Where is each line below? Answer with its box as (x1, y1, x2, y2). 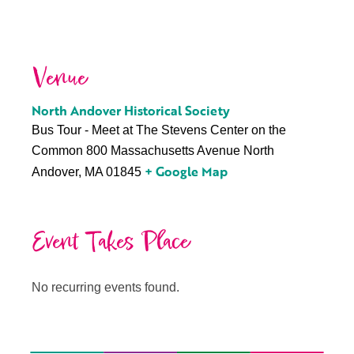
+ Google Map (145, 162, 228, 181)
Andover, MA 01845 (32, 165, 141, 179)
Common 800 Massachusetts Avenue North (32, 144, 274, 157)
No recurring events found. (32, 280, 179, 294)
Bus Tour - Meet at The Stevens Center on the (32, 123, 286, 137)
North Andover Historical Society (32, 101, 230, 120)
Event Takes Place (32, 224, 190, 261)
